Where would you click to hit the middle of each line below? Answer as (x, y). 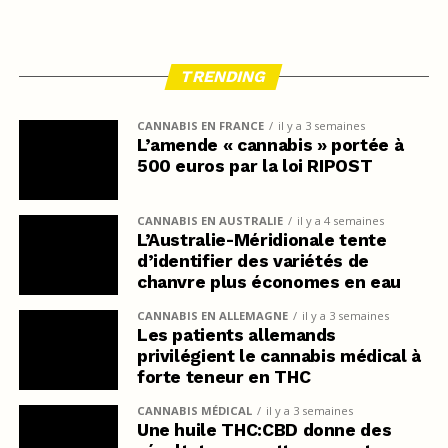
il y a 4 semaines (340, 220)
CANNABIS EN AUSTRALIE (209, 220)
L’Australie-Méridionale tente (261, 239)
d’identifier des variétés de (253, 260)
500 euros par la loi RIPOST (254, 165)
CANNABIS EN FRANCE (200, 125)
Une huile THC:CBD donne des (264, 429)
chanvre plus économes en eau (269, 281)
